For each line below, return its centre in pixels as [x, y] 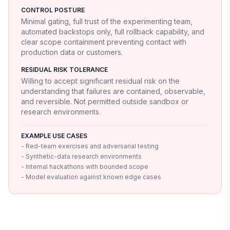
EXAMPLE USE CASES [54, 136]
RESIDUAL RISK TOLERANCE [64, 69]
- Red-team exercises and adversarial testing [90, 146]
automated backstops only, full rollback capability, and [113, 31]
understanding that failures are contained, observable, [113, 91]
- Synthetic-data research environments [81, 156]
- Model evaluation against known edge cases [91, 177]
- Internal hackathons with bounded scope [85, 166]
